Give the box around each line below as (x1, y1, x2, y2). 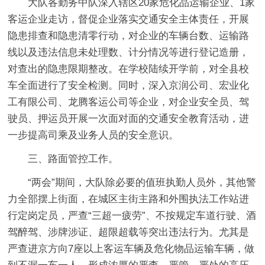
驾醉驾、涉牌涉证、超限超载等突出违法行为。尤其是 (8, 226, 250, 238)
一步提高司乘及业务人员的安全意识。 (8, 129, 179, 141)
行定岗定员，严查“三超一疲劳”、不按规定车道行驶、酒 (8, 209, 257, 221)
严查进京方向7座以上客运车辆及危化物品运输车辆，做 (8, 243, 255, 254)
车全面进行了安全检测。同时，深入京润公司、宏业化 (8, 79, 250, 91)
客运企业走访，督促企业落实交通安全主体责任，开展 (8, 13, 250, 25)
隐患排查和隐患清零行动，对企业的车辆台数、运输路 (8, 30, 250, 41)
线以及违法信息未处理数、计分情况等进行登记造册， (8, 46, 250, 58)
